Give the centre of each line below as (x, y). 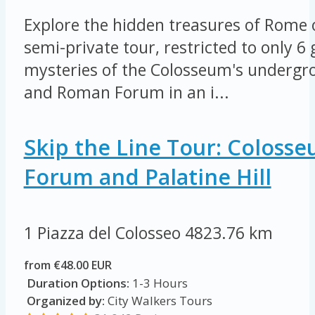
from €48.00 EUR (69, 265)
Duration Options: (78, 283)
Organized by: (64, 301)
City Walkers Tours (158, 301)
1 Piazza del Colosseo (104, 233)
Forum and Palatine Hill (147, 176)
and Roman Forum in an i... (126, 92)
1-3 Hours (158, 283)
